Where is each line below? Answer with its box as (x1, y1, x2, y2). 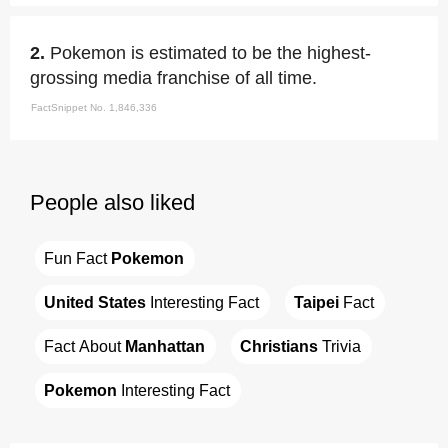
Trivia (318, 337, 361, 355)
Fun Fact (44, 249, 111, 267)
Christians (240, 337, 318, 355)
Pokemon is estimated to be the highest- (50, 43, 371, 63)
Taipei (294, 293, 339, 311)
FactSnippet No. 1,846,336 (31, 102, 157, 113)
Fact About (44, 337, 125, 355)
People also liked (30, 190, 195, 216)
